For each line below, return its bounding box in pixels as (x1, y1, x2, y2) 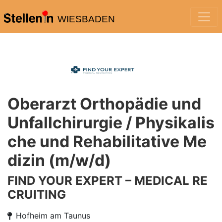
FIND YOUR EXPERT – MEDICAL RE (7, 173, 208, 188)
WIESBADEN (57, 14, 115, 24)
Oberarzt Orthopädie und (7, 94, 201, 113)
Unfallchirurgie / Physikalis (7, 113, 215, 132)
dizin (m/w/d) (7, 151, 111, 170)
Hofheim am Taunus (16, 211, 90, 221)
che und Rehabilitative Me (7, 132, 207, 151)
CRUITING (7, 187, 66, 202)
